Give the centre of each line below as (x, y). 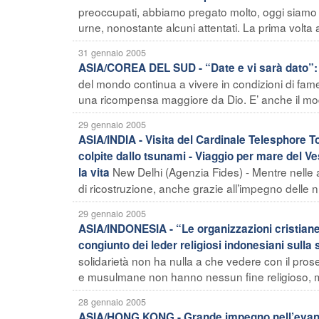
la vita (94, 172)
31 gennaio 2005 (112, 52)
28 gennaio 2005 (112, 302)
